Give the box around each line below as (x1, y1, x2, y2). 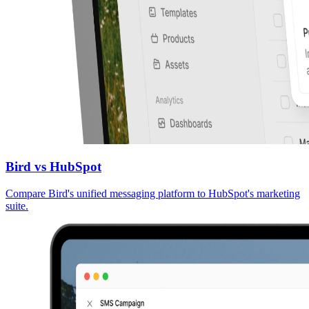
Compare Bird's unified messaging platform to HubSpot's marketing (6, 188, 300, 200)
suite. (6, 200, 28, 212)
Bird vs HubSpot (6, 159, 101, 175)
